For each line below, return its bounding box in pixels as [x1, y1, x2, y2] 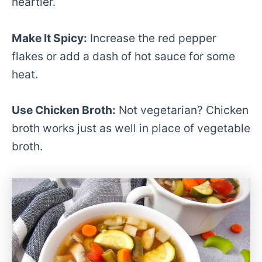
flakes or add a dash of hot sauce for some [12, 49, 235, 63]
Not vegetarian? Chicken [116, 103, 249, 118]
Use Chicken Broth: [12, 103, 116, 118]
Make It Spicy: [12, 30, 87, 45]
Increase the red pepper [87, 30, 216, 45]
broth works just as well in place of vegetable [12, 121, 250, 136]
